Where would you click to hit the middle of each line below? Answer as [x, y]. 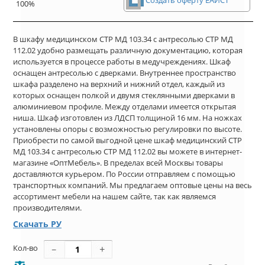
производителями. [47, 208]
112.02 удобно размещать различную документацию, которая [128, 51]
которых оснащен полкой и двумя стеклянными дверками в [124, 96]
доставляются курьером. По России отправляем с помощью [124, 174]
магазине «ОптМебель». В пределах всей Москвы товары [118, 163]
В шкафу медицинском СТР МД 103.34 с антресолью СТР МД [123, 39]
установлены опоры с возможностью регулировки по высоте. [127, 129]
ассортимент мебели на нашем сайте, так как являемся [114, 197]
